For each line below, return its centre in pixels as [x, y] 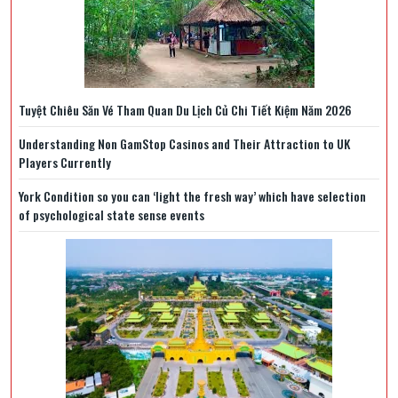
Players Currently [65, 162]
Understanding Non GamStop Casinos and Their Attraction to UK [184, 143]
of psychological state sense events [111, 214]
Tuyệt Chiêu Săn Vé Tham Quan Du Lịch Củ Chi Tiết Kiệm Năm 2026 [185, 109]
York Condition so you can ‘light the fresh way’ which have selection [192, 195]
